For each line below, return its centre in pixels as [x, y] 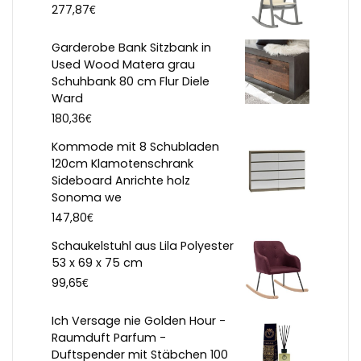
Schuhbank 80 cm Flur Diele [131, 82]
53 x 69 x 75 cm [97, 263]
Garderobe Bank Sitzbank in [131, 48]
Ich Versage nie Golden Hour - [139, 321]
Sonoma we [87, 198]
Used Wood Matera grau [123, 65]
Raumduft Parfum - [109, 338]
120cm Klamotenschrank [122, 164]
